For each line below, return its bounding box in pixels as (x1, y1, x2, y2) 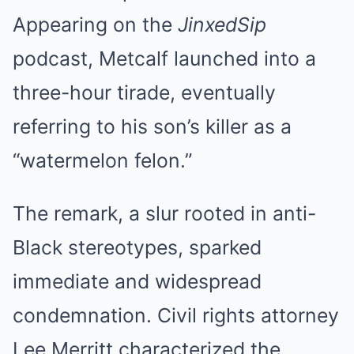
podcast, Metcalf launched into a (13, 47, 316, 70)
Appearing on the (13, 13, 178, 36)
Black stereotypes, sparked (13, 235, 262, 259)
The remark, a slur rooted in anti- (13, 201, 316, 225)
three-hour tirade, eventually (13, 81, 276, 104)
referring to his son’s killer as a (13, 115, 292, 138)
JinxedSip (178, 13, 266, 36)
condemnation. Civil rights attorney (13, 303, 339, 327)
